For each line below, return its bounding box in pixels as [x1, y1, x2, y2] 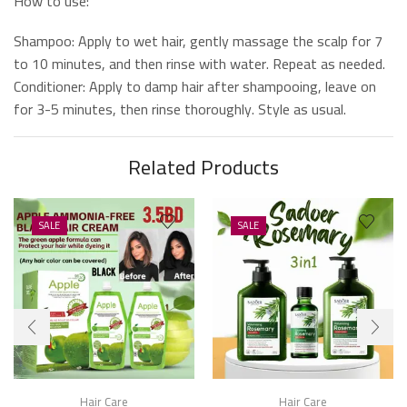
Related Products [128, 148, 279, 187]
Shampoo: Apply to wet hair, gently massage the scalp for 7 [14, 26, 382, 55]
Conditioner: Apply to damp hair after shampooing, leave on [14, 72, 376, 100]
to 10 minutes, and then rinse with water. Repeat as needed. [14, 49, 385, 77]
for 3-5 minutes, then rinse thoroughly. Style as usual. [14, 94, 346, 123]
